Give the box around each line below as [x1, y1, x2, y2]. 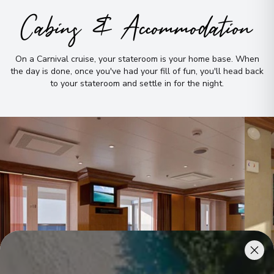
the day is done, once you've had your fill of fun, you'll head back [10, 65, 264, 77]
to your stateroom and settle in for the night [50, 77, 222, 89]
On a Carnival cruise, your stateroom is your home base [15, 53, 231, 65]
